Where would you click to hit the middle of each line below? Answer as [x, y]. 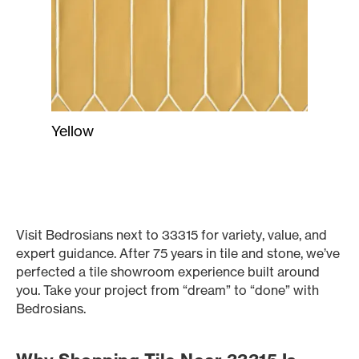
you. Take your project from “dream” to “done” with [167, 290]
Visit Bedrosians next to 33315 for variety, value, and [171, 235]
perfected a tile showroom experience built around [168, 272]
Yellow [73, 131]
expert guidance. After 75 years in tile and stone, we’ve [178, 253]
